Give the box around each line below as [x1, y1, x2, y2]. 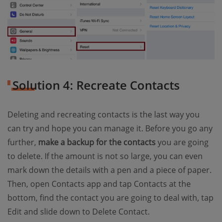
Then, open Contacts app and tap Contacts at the [7, 178, 191, 190]
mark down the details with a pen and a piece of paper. [7, 165, 212, 176]
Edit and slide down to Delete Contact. [7, 206, 150, 218]
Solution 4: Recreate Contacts [12, 77, 180, 94]
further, [7, 137, 38, 148]
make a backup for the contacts [38, 137, 156, 148]
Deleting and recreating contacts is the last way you [7, 109, 200, 120]
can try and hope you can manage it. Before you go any [7, 123, 213, 134]
